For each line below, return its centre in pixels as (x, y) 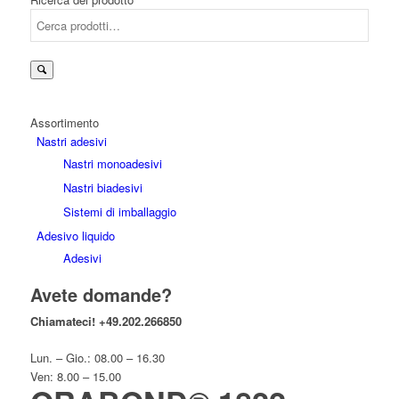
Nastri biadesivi (102, 187)
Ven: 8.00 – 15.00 (75, 376)
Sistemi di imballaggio (119, 212)
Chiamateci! (62, 321)
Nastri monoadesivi (112, 163)
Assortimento (64, 122)
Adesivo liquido (75, 236)
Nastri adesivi (71, 141)
